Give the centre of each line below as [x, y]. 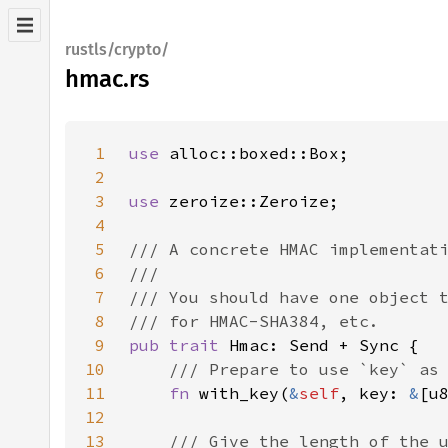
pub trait [179, 345]
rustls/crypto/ [117, 49]
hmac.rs [107, 79]
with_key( [244, 393]
